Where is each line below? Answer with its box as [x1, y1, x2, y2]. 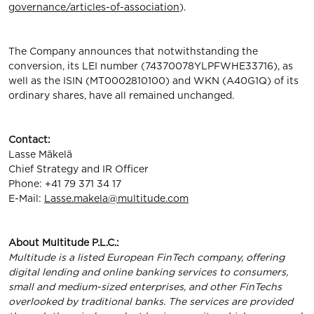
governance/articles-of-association [8, 1, 179, 13]
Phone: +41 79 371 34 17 [8, 178, 121, 189]
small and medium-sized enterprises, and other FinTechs [8, 281, 282, 292]
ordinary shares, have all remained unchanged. [8, 90, 234, 101]
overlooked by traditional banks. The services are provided [8, 296, 293, 307]
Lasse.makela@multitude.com [44, 193, 189, 204]
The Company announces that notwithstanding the [8, 46, 258, 57]
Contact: [8, 134, 50, 145]
